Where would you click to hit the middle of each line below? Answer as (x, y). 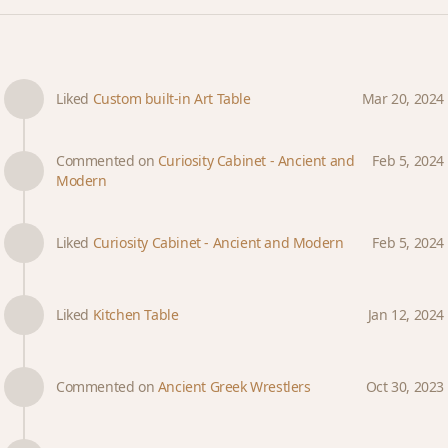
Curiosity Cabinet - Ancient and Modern (218, 242)
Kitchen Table (135, 314)
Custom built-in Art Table (171, 98)
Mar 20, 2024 (402, 98)
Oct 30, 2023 (404, 386)
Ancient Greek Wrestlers (234, 386)
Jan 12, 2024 (405, 314)
